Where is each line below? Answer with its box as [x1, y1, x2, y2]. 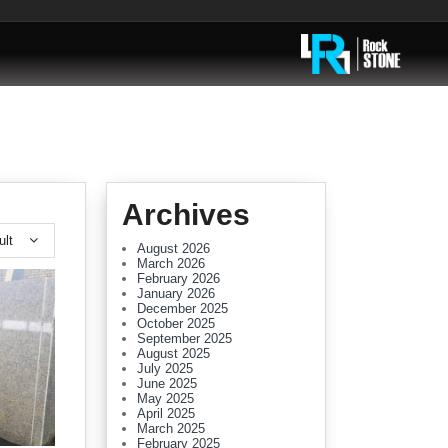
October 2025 [137, 316, 215, 331]
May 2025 [137, 391, 194, 406]
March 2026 [137, 256, 205, 271]
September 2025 [137, 331, 232, 346]
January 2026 [137, 286, 215, 301]
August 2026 [137, 241, 210, 256]
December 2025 [137, 301, 228, 316]
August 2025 [137, 346, 210, 361]
